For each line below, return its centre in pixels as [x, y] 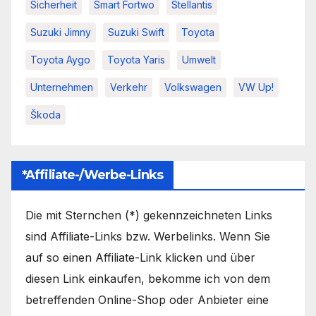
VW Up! [256, 87]
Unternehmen [62, 87]
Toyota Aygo [60, 60]
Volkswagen [193, 87]
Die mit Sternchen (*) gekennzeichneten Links [149, 215]
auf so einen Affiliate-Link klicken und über [140, 258]
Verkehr [129, 87]
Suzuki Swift [136, 32]
